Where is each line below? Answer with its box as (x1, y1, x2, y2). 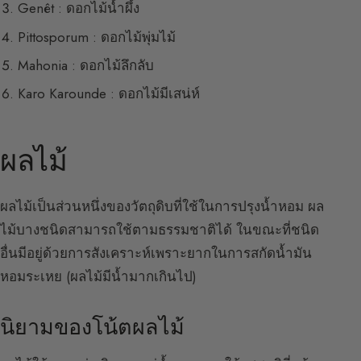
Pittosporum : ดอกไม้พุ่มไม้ (18, 27, 176, 47)
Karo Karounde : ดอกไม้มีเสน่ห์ (18, 84, 201, 104)
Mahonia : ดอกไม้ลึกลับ (18, 56, 155, 76)
